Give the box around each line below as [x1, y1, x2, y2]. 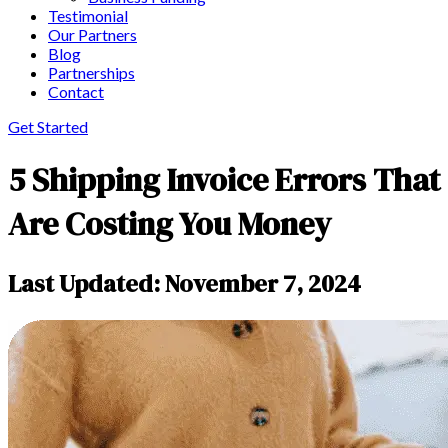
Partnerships [48, 63, 135, 83]
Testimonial [48, 6, 128, 26]
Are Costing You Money [8, 201, 331, 246]
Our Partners [48, 25, 137, 45]
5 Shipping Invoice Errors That [8, 157, 440, 202]
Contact [48, 82, 104, 102]
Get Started [8, 117, 88, 137]
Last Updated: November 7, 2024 [8, 267, 361, 301]
